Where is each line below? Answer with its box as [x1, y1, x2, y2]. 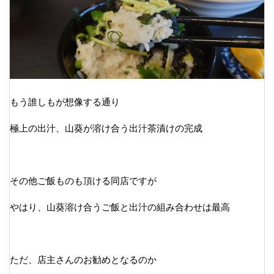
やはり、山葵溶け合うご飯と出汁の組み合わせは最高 [10, 201, 230, 212]
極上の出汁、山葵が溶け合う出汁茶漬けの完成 [10, 122, 202, 133]
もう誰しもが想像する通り [10, 96, 120, 107]
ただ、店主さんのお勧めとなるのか [10, 254, 157, 265]
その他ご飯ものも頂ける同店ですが [10, 175, 157, 186]
